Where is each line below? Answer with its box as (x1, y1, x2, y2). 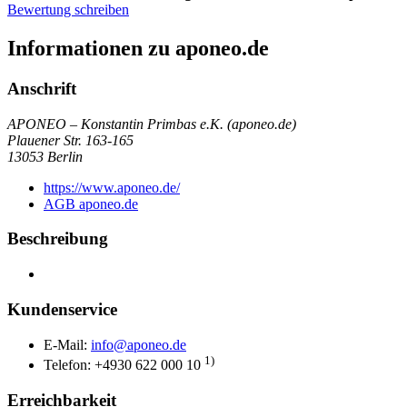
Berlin (47, 148, 83, 164)
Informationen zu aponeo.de (7, 36, 269, 61)
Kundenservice (7, 299, 117, 319)
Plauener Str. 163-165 (7, 132, 134, 148)
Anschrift (7, 78, 76, 98)
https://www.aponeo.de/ (44, 179, 180, 195)
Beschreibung (7, 229, 108, 249)
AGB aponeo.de (44, 195, 138, 212)
